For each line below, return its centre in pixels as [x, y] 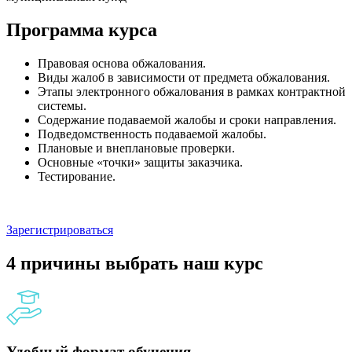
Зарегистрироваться [60, 230]
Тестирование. [77, 177]
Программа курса [82, 30]
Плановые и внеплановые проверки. [136, 148]
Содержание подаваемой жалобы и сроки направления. [187, 120]
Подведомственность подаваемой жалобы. [152, 134]
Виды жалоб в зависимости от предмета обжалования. [184, 78]
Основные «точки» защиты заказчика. [140, 163]
